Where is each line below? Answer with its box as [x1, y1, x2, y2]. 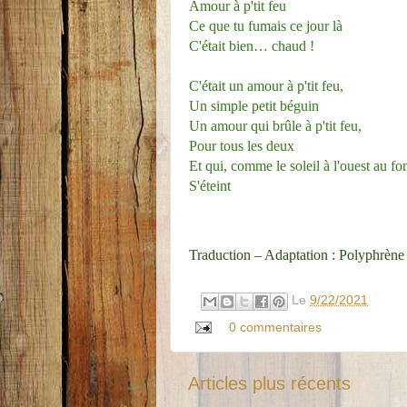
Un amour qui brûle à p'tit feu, [189, 117, 362, 134]
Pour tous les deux [189, 137, 294, 154]
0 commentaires [228, 319, 322, 334]
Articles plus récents [188, 372, 351, 393]
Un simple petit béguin [189, 97, 319, 114]
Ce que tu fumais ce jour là [189, 17, 342, 34]
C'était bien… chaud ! [189, 37, 314, 54]
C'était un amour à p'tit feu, [189, 77, 343, 94]
